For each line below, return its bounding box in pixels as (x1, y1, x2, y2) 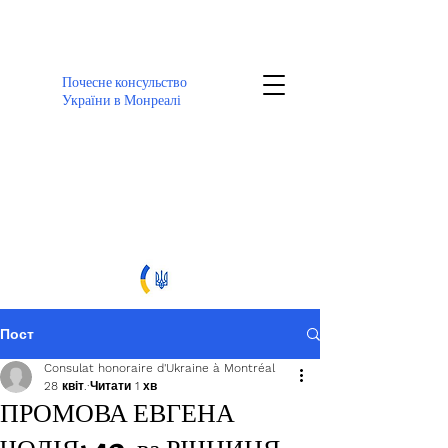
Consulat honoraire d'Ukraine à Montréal (44, 361, 275, 375)
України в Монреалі (62, 91, 181, 109)
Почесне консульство (62, 73, 187, 91)
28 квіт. (44, 379, 87, 393)
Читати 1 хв (90, 379, 157, 393)
